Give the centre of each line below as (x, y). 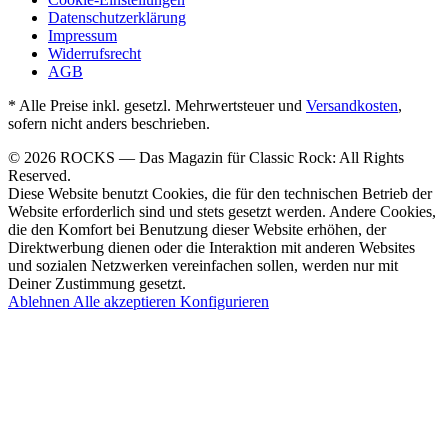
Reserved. (39, 176)
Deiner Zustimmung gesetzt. (97, 284)
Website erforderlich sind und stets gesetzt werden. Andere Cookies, (222, 212)
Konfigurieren (224, 302)
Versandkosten (352, 106)
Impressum (82, 36)
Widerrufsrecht (94, 54)
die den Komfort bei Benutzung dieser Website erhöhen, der (197, 230)
